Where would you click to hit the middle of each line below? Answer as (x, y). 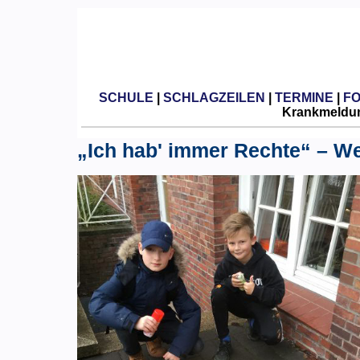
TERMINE (304, 97)
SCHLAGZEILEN (214, 97)
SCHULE (126, 97)
